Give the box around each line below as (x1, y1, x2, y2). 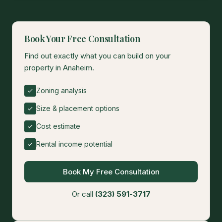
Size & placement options (36, 104, 119, 113)
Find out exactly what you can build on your (24, 51, 170, 61)
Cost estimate (36, 122, 80, 131)
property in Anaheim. (24, 63, 94, 73)
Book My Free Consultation (62, 167, 160, 177)
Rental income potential (36, 140, 112, 149)
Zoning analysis (36, 86, 87, 95)
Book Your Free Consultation (24, 33, 140, 45)
